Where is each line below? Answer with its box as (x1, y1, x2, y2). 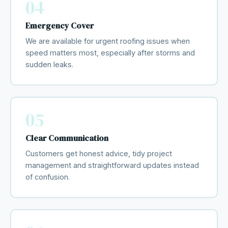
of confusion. (25, 173, 70, 182)
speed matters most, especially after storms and (25, 48, 195, 58)
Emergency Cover (25, 20, 94, 32)
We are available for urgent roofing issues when (25, 37, 190, 46)
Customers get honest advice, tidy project (25, 149, 172, 158)
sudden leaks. (25, 60, 73, 69)
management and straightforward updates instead (25, 161, 199, 170)
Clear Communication (25, 132, 108, 144)
